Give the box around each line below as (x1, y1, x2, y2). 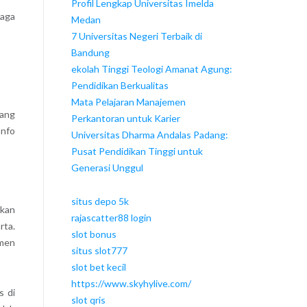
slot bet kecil (71, 261, 126, 273)
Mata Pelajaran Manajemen (71, 96, 186, 108)
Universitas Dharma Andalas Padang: (71, 129, 228, 141)
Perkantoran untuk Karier (71, 112, 180, 125)
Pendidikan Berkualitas (71, 79, 169, 92)
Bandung (71, 47, 110, 59)
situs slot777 (71, 245, 127, 257)
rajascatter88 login (71, 212, 151, 224)
